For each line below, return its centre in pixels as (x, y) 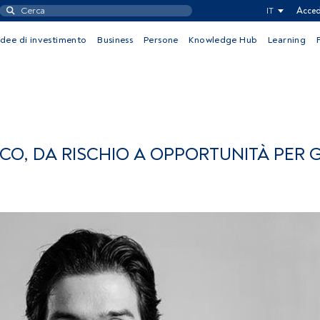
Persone (161, 40)
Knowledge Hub (223, 40)
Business (115, 40)
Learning (287, 40)
